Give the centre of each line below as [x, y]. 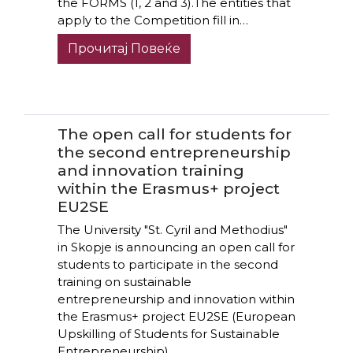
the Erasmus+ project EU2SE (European [176, 316]
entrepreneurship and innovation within [176, 299]
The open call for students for [174, 134]
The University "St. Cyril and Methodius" [172, 229]
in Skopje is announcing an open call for [176, 247]
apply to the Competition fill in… [152, 20]
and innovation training [150, 171]
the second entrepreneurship [174, 152]
